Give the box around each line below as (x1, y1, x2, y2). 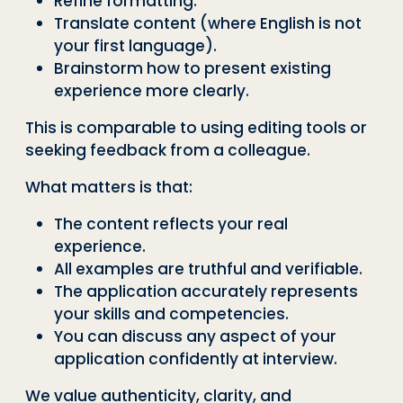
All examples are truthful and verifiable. (54, 257, 363, 280)
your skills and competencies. (54, 302, 289, 325)
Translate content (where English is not (54, 12, 362, 34)
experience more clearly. (54, 79, 249, 102)
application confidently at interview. (54, 347, 337, 370)
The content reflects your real (54, 212, 288, 235)
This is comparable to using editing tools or (25, 116, 367, 139)
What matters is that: (25, 175, 193, 198)
